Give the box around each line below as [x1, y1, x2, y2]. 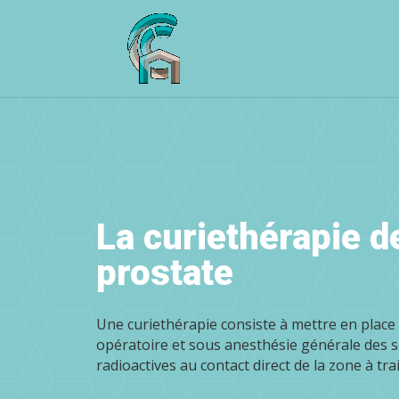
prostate [95, 252, 233, 295]
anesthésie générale [224, 335, 364, 355]
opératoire [95, 335, 172, 355]
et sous [171, 335, 224, 355]
